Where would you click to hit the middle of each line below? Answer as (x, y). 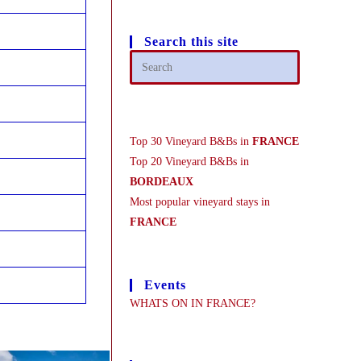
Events (165, 285)
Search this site (191, 41)
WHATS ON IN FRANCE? (192, 303)
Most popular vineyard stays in (199, 202)
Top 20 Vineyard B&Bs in (189, 162)
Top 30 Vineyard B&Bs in (191, 141)
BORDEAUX (161, 182)
